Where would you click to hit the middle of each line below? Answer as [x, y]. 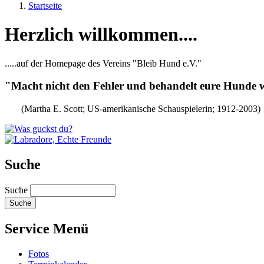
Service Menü [47, 228]
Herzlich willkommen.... [101, 34]
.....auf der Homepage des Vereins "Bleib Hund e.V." [103, 63]
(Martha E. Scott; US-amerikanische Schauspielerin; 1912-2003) [133, 109]
